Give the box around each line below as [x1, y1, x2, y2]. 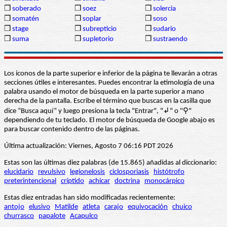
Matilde [55, 203, 78, 211]
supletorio [83, 35, 113, 44]
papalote [39, 212, 65, 220]
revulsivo [38, 168, 65, 176]
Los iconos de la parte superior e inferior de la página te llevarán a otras [4, 70, 217, 78]
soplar [83, 15, 101, 23]
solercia [153, 5, 176, 13]
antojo [4, 203, 24, 211]
